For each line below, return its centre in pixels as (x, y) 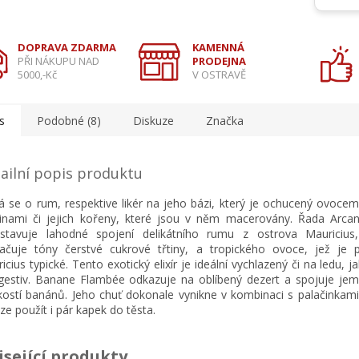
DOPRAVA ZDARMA (67, 48)
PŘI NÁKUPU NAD (58, 61)
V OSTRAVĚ (219, 75)
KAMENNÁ (218, 48)
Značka (225, 121)
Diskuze (153, 121)
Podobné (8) (69, 121)
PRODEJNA (219, 61)
